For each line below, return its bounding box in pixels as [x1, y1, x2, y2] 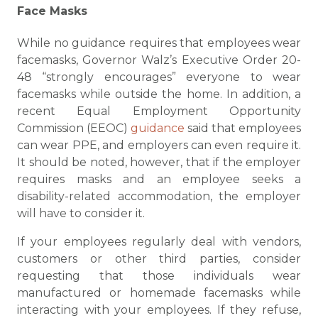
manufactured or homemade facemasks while [17, 286, 301, 300]
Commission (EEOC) [17, 121, 131, 135]
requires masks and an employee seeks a [17, 172, 301, 186]
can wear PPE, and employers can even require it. [17, 138, 301, 152]
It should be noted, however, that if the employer [17, 155, 301, 169]
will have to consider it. [17, 207, 145, 220]
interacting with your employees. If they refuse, [17, 303, 301, 317]
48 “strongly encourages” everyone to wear [17, 70, 301, 84]
